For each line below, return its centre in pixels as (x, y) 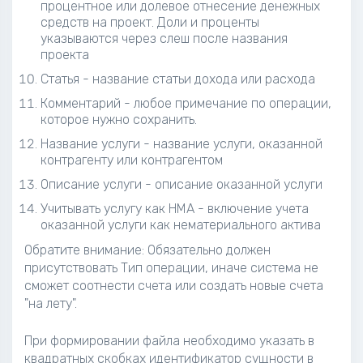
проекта (65, 55)
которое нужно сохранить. (119, 120)
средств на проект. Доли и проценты (150, 22)
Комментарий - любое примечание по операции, (186, 103)
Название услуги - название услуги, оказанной (181, 144)
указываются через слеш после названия (164, 38)
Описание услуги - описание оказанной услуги (181, 184)
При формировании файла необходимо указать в (169, 341)
